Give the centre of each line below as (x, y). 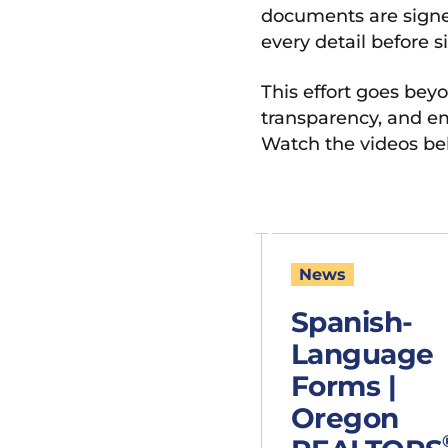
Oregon (344, 417)
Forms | (343, 385)
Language (362, 353)
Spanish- (351, 321)
